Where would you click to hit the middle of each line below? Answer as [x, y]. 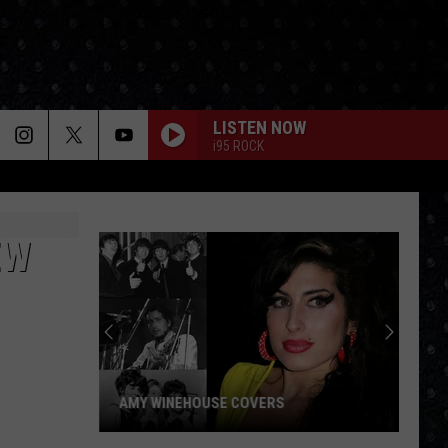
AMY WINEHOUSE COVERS [202, 403]
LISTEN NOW [259, 127]
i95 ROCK [238, 145]
